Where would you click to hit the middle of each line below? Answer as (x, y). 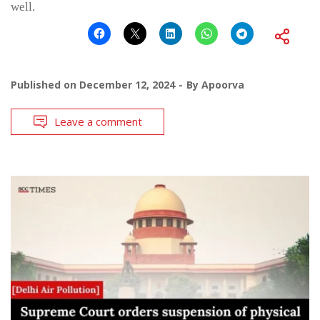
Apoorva (223, 84)
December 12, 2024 (127, 84)
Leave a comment (98, 121)
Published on (45, 84)
